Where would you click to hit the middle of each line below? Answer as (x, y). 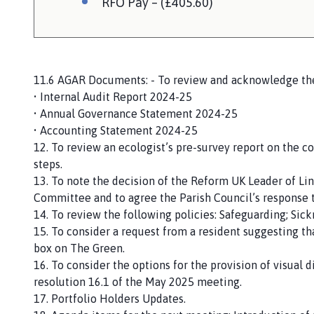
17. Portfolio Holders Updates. (111, 298)
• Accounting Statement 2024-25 (116, 130)
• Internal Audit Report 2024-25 (113, 96)
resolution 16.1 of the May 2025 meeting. (139, 281)
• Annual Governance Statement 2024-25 (136, 113)
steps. (49, 164)
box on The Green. (81, 248)
